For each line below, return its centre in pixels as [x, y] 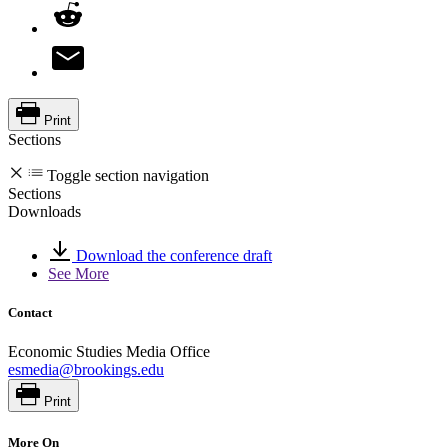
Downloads [44, 211]
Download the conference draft [172, 255]
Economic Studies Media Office [109, 352]
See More [78, 273]
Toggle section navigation [128, 175]
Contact [30, 312]
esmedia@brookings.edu [86, 370]
